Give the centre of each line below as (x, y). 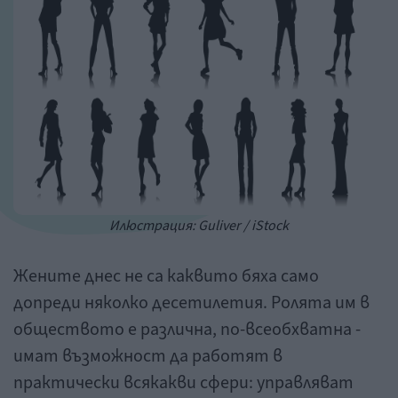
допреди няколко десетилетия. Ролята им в (191, 303)
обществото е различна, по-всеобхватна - (187, 330)
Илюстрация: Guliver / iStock (199, 226)
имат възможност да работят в (148, 356)
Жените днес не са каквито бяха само (166, 276)
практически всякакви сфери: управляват (183, 383)
